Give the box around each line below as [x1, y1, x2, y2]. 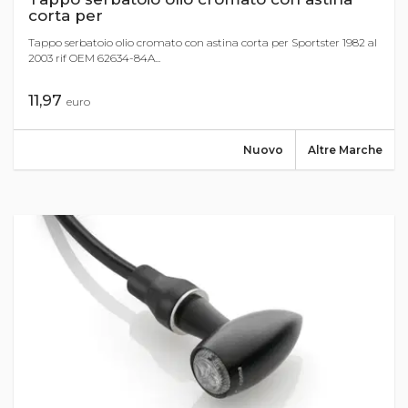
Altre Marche [308, 142, 382, 157]
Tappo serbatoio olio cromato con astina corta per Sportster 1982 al [28, 35, 377, 49]
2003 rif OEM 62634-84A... [28, 50, 160, 65]
